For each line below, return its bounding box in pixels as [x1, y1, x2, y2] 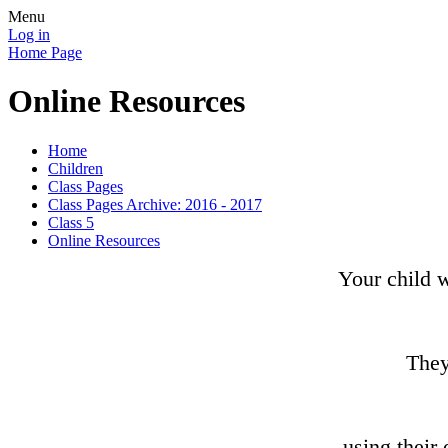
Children [48, 159, 103, 177]
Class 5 [48, 213, 94, 231]
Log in [8, 26, 50, 43]
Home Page [8, 44, 82, 61]
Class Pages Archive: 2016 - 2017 [48, 195, 262, 213]
